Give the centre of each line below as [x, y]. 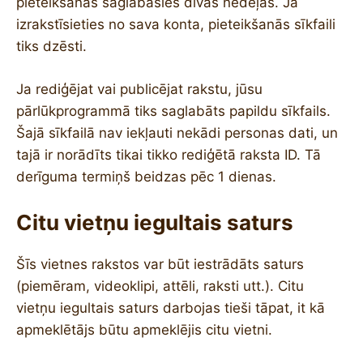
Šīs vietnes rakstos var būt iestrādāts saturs [160, 264]
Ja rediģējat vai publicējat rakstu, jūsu [139, 89]
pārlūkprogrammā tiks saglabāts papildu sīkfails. [173, 111]
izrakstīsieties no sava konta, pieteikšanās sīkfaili [176, 24]
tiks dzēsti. [51, 46]
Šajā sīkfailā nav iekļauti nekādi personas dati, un [177, 132]
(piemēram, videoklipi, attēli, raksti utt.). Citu [160, 286]
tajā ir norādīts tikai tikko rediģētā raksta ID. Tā [169, 154]
